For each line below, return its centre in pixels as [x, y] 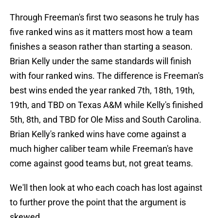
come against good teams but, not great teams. [101, 163]
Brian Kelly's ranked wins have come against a [98, 134]
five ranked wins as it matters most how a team [101, 32]
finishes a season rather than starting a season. [101, 47]
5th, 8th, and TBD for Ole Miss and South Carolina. [106, 120]
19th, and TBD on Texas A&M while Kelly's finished [106, 105]
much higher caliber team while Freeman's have [101, 149]
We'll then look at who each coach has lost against [106, 188]
